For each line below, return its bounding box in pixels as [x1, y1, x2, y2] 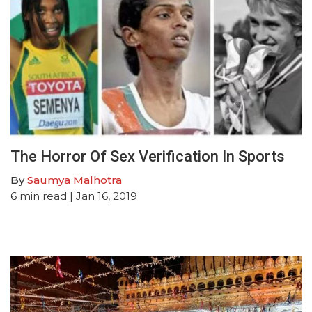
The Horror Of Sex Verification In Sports [10, 147, 285, 165]
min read [19, 189, 67, 203]
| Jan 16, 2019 [67, 189, 137, 203]
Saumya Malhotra [27, 173, 122, 187]
